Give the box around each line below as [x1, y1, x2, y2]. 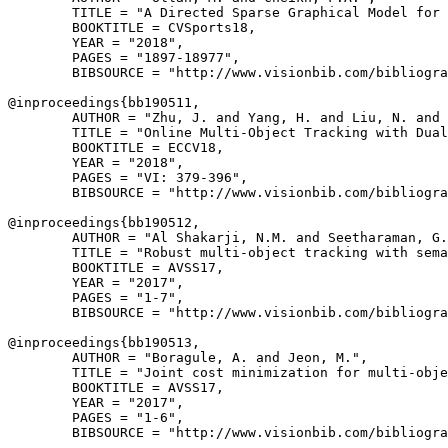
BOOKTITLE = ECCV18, [8, 140, 224, 155]
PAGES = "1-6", [8, 410, 184, 425]
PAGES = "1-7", [8, 290, 184, 305]
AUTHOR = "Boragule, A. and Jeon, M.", [8, 350, 368, 365]
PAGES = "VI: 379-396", [8, 170, 248, 185]
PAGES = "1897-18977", [8, 50, 240, 65]
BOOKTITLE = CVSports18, [8, 20, 256, 35]
